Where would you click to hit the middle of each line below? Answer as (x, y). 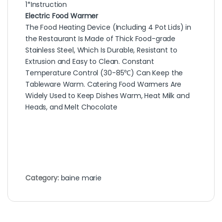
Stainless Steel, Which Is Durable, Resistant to (101, 50)
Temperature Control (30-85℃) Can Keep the (104, 73)
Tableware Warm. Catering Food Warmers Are (104, 84)
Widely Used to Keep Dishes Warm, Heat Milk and (108, 96)
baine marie (81, 178)
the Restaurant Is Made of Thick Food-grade (101, 39)
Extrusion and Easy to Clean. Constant (90, 62)
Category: (43, 178)
